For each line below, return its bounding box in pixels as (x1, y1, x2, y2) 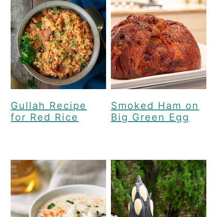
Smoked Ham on (111, 100, 200, 112)
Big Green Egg (111, 111, 190, 124)
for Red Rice (11, 111, 79, 124)
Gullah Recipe (11, 100, 87, 112)
